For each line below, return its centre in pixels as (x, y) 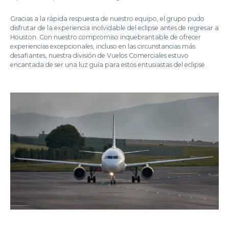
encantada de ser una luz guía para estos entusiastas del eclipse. (108, 64)
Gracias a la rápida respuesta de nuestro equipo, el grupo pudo (107, 18)
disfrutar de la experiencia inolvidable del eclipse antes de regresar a (114, 28)
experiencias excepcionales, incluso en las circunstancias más (103, 46)
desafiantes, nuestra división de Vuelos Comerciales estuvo (99, 55)
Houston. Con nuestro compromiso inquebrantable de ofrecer (106, 37)
